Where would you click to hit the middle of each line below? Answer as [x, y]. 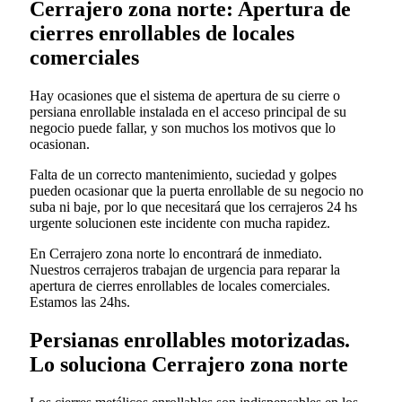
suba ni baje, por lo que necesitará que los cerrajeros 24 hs [193, 207]
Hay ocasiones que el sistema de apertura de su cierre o [185, 96]
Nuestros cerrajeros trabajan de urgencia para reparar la [185, 270]
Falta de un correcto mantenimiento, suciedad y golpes [183, 175]
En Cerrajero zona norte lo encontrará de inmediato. [176, 254]
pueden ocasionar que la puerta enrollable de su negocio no [197, 191]
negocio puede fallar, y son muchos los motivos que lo [183, 128]
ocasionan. [60, 144]
